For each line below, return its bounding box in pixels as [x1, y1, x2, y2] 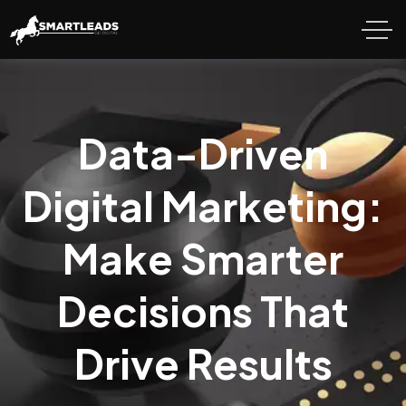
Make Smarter [63, 232, 343, 284]
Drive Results [73, 337, 333, 389]
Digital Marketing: [23, 179, 383, 231]
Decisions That [57, 285, 349, 336]
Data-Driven [78, 127, 328, 179]
